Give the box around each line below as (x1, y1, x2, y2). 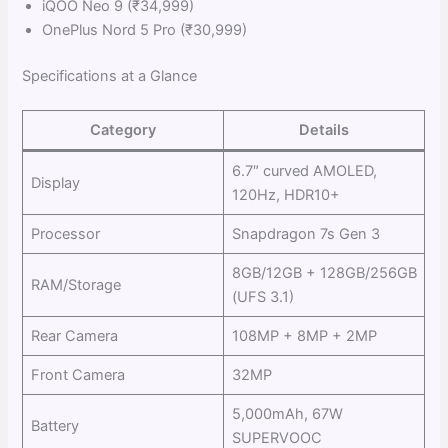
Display (30, 173, 80, 192)
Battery (30, 416, 79, 435)
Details (299, 120, 350, 139)
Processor (30, 224, 100, 243)
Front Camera (30, 365, 125, 384)
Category (90, 120, 157, 139)
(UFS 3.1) (231, 287, 294, 306)
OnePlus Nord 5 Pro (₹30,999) (42, 21, 248, 40)
